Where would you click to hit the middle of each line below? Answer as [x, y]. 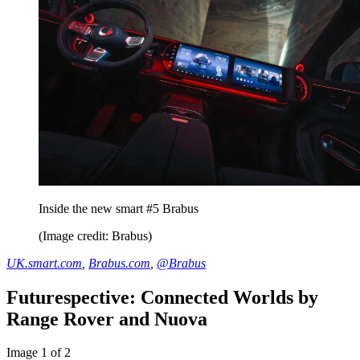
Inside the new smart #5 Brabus [119, 208]
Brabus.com [119, 263]
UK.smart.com [44, 263]
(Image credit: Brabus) [95, 235]
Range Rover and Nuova [107, 319]
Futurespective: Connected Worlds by [162, 297]
